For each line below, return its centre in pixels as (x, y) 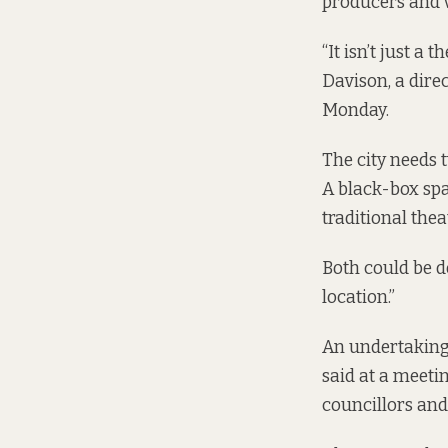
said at (348, 376)
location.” (358, 297)
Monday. (355, 110)
